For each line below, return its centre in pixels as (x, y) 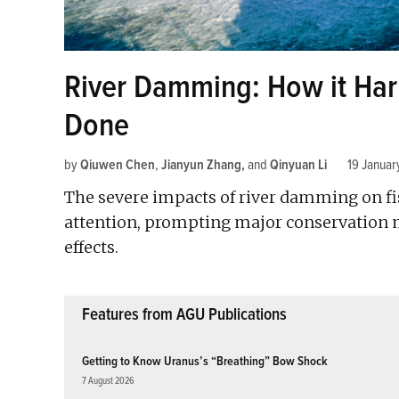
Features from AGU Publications (184, 314)
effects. (91, 247)
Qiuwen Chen (118, 164)
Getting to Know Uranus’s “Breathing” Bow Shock (205, 361)
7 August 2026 (108, 381)
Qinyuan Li (298, 164)
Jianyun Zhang (201, 164)
